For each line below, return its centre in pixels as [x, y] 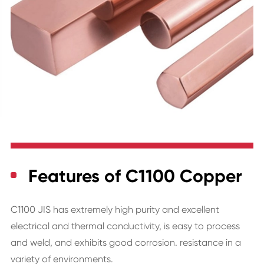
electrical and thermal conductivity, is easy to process [125, 226]
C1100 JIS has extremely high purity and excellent [115, 210]
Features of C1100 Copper [135, 176]
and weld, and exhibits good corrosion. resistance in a [126, 243]
